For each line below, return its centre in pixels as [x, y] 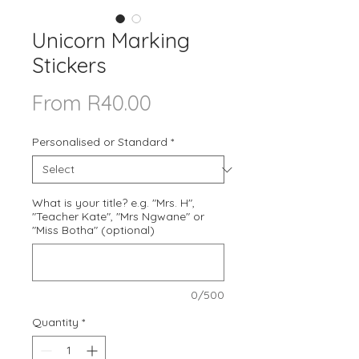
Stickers [69, 66]
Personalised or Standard [100, 142]
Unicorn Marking [111, 41]
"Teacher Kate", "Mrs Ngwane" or [118, 217]
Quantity [55, 323]
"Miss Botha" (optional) [93, 230]
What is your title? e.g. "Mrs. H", [113, 203]
